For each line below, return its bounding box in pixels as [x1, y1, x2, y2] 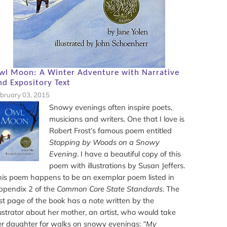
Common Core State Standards [56, 184, 163, 194]
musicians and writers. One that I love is [49, 114, 185, 124]
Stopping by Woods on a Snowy [49, 137, 160, 147]
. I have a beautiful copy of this [77, 149, 181, 159]
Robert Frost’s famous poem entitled [49, 126, 172, 136]
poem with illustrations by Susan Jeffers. [49, 161, 185, 171]
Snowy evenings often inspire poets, [49, 102, 173, 112]
